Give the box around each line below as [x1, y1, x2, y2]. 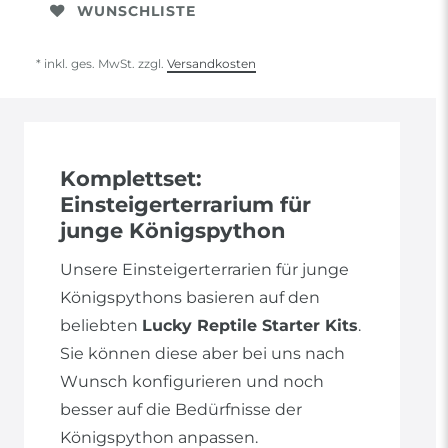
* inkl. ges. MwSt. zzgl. [36, 56, 167, 72]
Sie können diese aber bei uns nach [60, 344, 345, 364]
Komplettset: [60, 166, 202, 192]
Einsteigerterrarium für [60, 192, 311, 218]
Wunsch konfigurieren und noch [60, 372, 324, 392]
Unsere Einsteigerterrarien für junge [60, 260, 349, 280]
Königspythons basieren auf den [60, 288, 320, 308]
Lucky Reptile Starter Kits [142, 316, 358, 336]
